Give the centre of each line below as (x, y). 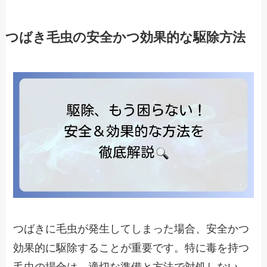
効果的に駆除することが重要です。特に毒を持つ (131, 248)
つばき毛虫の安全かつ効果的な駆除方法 (125, 37)
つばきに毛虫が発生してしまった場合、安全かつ (131, 229)
